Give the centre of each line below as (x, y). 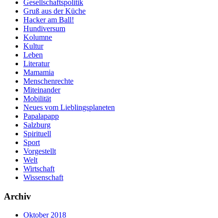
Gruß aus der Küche (54, 11)
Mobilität (37, 98)
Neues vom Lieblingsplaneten (69, 107)
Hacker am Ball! (49, 19)
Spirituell (37, 133)
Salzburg (37, 125)
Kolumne (38, 37)
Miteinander (42, 90)
